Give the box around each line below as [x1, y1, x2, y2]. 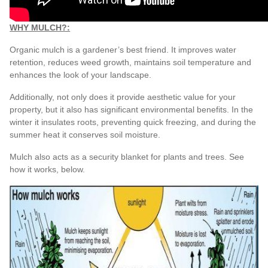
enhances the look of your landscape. [10, 69, 152, 80]
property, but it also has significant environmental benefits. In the [10, 104, 254, 114]
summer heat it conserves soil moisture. [10, 129, 161, 139]
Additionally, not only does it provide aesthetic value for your [10, 92, 236, 102]
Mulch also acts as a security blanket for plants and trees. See [10, 151, 245, 162]
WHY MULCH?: [10, 22, 71, 32]
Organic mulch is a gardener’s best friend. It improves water [10, 44, 237, 54]
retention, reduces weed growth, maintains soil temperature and [10, 57, 252, 67]
